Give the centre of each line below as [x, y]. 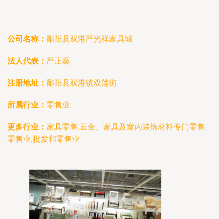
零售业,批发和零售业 [44, 139]
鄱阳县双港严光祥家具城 [89, 39]
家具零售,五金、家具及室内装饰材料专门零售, [127, 127]
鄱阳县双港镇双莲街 [82, 83]
